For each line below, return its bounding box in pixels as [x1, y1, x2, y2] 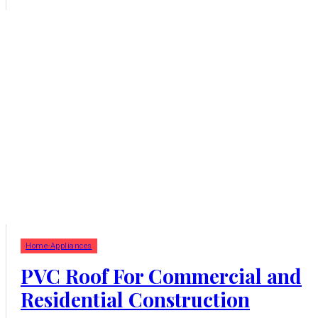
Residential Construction [21, 286, 250, 313]
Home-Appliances [26, 241, 92, 251]
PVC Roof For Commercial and [21, 263, 302, 290]
